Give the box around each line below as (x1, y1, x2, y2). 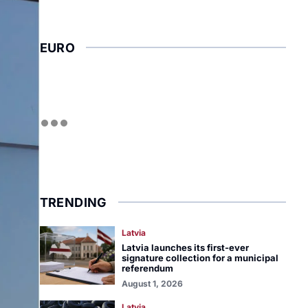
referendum (121, 263, 173, 274)
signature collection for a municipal (121, 252, 278, 263)
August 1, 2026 (121, 278, 183, 289)
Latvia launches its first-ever (121, 242, 249, 253)
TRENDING (39, 195, 107, 210)
